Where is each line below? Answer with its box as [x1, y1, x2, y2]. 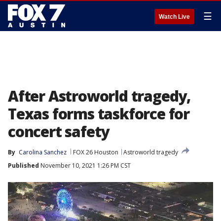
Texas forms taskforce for [8, 104, 189, 124]
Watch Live [159, 13, 190, 20]
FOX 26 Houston [73, 148, 118, 156]
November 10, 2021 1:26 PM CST [39, 161, 131, 170]
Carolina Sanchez [19, 148, 67, 156]
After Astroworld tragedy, [8, 86, 190, 106]
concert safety [8, 121, 110, 142]
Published [8, 161, 39, 170]
